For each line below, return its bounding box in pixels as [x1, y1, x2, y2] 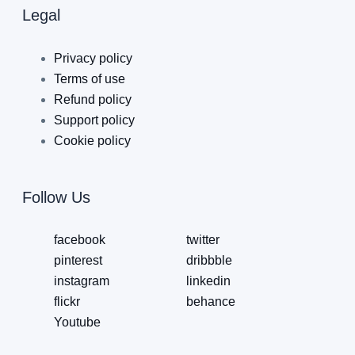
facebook [54, 233, 105, 247]
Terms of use [54, 72, 125, 86]
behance [185, 295, 235, 309]
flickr [54, 295, 80, 309]
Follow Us [22, 188, 90, 206]
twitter [185, 233, 219, 247]
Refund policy [54, 93, 132, 106]
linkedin [185, 274, 231, 288]
